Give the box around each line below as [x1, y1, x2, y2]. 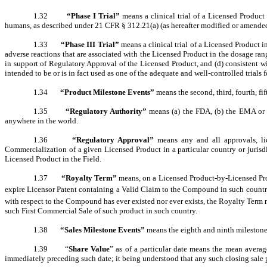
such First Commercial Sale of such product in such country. [5, 206, 197, 216]
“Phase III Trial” [61, 40, 121, 49]
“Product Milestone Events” [60, 88, 154, 97]
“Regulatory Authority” [65, 107, 150, 116]
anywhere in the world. [5, 116, 78, 126]
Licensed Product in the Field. [5, 154, 101, 164]
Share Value [69, 244, 110, 254]
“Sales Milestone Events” [60, 225, 145, 235]
